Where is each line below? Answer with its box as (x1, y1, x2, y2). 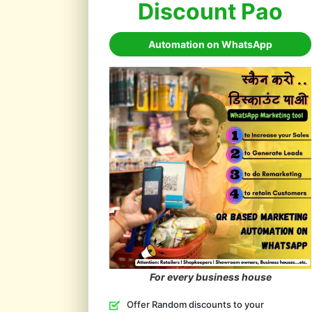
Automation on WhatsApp (148, 38, 272, 50)
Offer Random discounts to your (127, 299, 264, 310)
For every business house (149, 271, 272, 283)
